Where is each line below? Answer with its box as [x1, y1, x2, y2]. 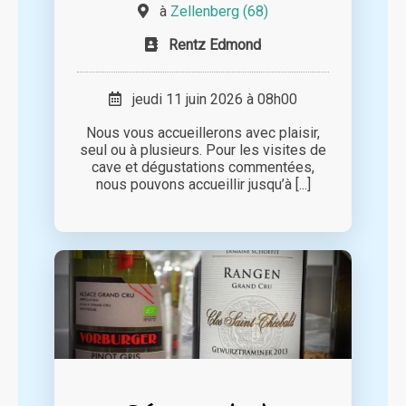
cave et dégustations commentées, [92, 159, 314, 177]
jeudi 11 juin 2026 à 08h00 [121, 91, 297, 109]
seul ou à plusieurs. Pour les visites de [80, 141, 326, 159]
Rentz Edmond [169, 36, 261, 54]
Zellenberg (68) [170, 3, 268, 21]
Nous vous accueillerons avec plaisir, [86, 124, 320, 142]
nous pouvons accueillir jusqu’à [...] [95, 176, 311, 194]
